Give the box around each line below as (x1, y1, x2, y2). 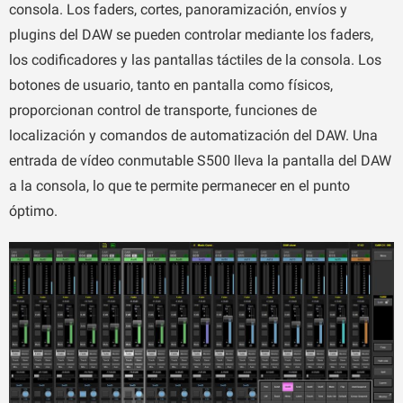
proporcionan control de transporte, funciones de (9, 101, 317, 119)
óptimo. (9, 201, 58, 219)
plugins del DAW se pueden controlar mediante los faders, (9, 25, 373, 43)
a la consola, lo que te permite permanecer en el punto (9, 176, 350, 194)
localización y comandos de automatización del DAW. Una (9, 126, 378, 144)
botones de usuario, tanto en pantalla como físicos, (9, 76, 333, 94)
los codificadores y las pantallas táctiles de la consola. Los (9, 50, 381, 68)
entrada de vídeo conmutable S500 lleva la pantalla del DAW (9, 151, 391, 169)
